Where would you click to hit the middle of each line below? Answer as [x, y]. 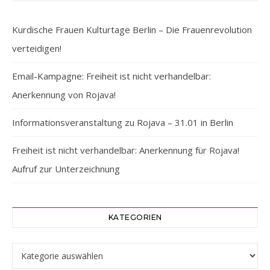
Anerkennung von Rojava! [64, 95]
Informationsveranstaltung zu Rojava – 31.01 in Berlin [123, 122]
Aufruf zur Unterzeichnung [66, 169]
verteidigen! [37, 48]
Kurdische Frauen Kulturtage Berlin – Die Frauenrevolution [132, 30]
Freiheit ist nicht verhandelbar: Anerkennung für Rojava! [126, 150]
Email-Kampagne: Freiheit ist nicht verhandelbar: [111, 76]
